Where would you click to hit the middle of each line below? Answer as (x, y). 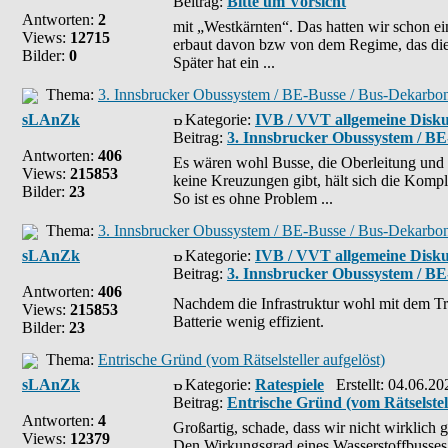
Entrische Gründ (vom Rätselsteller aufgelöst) (241, 359)
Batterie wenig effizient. (248, 321)
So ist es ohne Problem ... (253, 198)
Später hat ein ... (224, 62)
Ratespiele (289, 384)
